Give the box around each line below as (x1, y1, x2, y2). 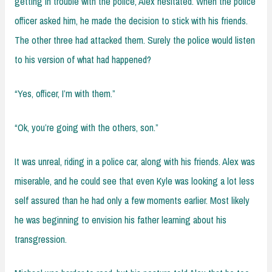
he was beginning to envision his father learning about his (15, 212, 226, 226)
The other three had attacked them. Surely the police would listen (15, 33, 255, 47)
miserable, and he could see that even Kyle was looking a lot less (15, 174, 254, 188)
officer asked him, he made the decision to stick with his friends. (15, 13, 248, 27)
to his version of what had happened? (15, 52, 151, 66)
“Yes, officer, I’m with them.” (15, 86, 115, 100)
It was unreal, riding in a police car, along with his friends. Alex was (15, 154, 255, 168)
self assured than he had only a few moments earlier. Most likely (15, 193, 250, 207)
